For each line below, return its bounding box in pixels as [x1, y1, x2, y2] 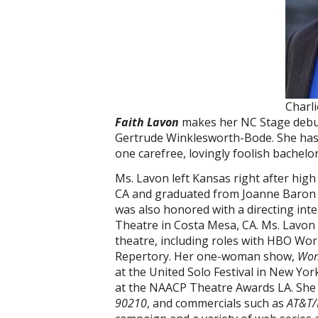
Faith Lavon [115, 114, 179, 130]
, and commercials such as [147, 295, 287, 311]
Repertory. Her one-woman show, [115, 248, 297, 264]
